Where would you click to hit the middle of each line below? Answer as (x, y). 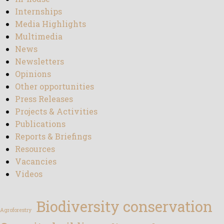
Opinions (33, 73)
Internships (38, 11)
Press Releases (44, 98)
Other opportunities (54, 86)
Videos (29, 173)
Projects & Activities (56, 111)
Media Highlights (50, 23)
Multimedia (39, 36)
